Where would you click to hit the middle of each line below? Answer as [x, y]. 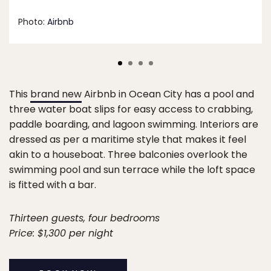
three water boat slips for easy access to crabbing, [131, 109]
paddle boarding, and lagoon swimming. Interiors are [134, 124]
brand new [56, 94]
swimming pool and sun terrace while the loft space [132, 169]
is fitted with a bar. [53, 184]
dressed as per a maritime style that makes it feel [128, 139]
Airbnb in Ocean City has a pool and [168, 94]
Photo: [33, 22]
